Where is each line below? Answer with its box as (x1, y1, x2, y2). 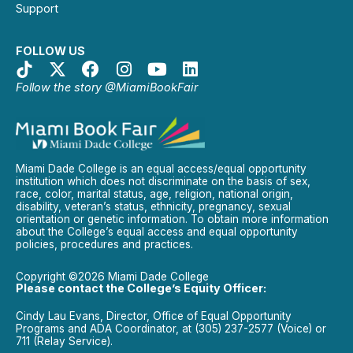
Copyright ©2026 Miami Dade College (16, 269, 209, 283)
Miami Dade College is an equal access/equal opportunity (16, 162, 307, 176)
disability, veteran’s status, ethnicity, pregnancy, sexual (16, 200, 291, 214)
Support (16, 2, 58, 16)
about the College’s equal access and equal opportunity (16, 225, 298, 239)
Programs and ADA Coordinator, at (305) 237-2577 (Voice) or (16, 321, 326, 335)
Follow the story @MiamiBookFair (16, 80, 198, 95)
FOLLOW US (16, 44, 85, 58)
